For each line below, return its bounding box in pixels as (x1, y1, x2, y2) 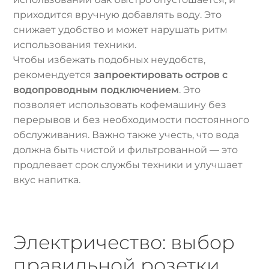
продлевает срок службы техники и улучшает (13, 159, 243, 171)
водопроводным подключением (13, 83, 180, 95)
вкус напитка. (13, 174, 81, 186)
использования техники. (13, 38, 137, 50)
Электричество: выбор (13, 231, 235, 255)
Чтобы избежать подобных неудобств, (13, 53, 206, 65)
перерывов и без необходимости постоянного (13, 113, 250, 125)
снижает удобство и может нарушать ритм (13, 23, 228, 35)
